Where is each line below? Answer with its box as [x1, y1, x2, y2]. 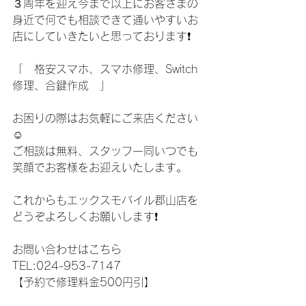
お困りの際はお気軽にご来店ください [12, 113, 198, 124]
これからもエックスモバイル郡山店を [12, 195, 198, 206]
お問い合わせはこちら [12, 244, 122, 255]
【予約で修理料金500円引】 [12, 277, 155, 288]
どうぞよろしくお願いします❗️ [12, 211, 158, 222]
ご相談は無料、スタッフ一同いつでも [12, 145, 198, 156]
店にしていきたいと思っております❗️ [12, 31, 191, 42]
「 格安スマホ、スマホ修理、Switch [12, 64, 197, 74]
